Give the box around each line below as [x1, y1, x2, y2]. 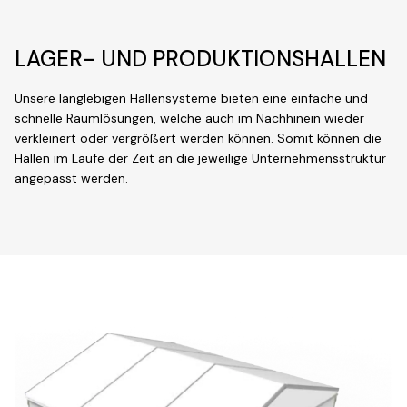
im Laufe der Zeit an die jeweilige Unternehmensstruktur [50, 149, 386, 166]
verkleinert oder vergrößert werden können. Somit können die [15, 129, 382, 146]
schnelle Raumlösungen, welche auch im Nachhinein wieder [15, 109, 364, 126]
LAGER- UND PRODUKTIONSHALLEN [15, 44, 386, 73]
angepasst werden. [15, 169, 128, 186]
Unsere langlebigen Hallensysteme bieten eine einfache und [15, 89, 368, 106]
